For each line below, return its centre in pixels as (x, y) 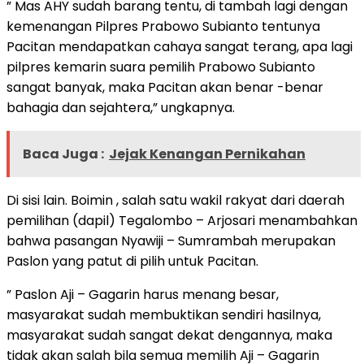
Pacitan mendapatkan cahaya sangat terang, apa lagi (180, 46)
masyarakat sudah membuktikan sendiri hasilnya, (164, 314)
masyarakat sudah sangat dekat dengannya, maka (169, 335)
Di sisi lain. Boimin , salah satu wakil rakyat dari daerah (175, 200)
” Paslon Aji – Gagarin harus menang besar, (143, 294)
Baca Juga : (63, 154)
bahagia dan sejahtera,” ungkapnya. (121, 107)
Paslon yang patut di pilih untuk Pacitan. (132, 261)
